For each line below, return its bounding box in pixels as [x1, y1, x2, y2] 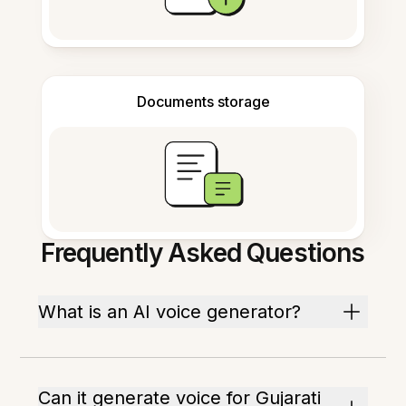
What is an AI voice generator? [38, 301, 302, 323]
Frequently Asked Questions [41, 237, 365, 268]
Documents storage [136, 92, 270, 111]
